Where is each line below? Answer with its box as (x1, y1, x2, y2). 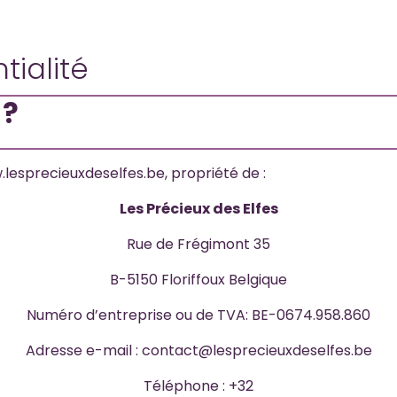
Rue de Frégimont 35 (127, 234, 270, 254)
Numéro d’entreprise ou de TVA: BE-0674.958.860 (27, 305, 370, 325)
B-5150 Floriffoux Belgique (110, 269, 287, 290)
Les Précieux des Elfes (119, 198, 278, 219)
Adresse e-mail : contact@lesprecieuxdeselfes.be (25, 340, 372, 361)
